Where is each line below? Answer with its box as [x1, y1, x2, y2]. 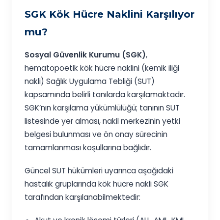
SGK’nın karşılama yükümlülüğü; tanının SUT [25, 103, 180, 113]
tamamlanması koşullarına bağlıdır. [25, 142, 152, 153]
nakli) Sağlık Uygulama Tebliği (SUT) [25, 76, 155, 87]
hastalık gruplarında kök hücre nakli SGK [25, 179, 169, 190]
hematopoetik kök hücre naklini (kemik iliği [25, 63, 180, 74]
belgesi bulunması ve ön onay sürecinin [25, 129, 168, 140]
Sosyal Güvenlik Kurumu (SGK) [25, 50, 146, 60]
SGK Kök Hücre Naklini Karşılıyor [25, 8, 195, 21]
